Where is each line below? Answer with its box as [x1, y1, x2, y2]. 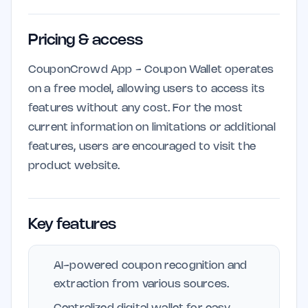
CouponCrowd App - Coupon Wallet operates [28, 65, 274, 75]
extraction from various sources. [54, 279, 230, 289]
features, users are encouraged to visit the [28, 142, 256, 152]
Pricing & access [28, 34, 143, 47]
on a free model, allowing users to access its [28, 84, 265, 94]
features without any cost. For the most [28, 103, 243, 113]
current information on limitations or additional [28, 122, 276, 133]
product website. [28, 161, 120, 171]
